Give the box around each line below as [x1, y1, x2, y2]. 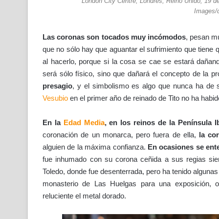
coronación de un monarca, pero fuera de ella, [43, 131, 196, 139]
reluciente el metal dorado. [43, 192, 126, 200]
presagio [43, 82, 72, 90]
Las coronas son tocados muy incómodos [43, 33, 186, 42]
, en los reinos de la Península [104, 118, 212, 127]
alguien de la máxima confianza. [43, 143, 148, 152]
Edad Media [63, 118, 105, 127]
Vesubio [43, 94, 68, 103]
